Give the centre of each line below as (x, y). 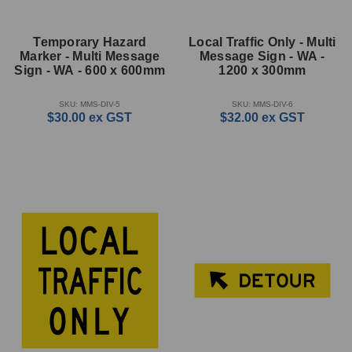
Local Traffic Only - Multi (262, 42)
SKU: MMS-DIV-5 (90, 104)
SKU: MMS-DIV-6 (262, 104)
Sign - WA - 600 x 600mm (90, 71)
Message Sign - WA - (262, 57)
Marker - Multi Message (90, 57)
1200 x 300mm (262, 71)
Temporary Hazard (90, 42)
